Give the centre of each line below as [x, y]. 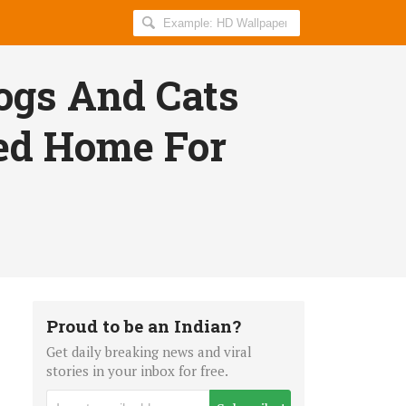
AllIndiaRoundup [195, 44]
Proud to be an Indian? [144, 325]
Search [158, 20]
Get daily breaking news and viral [149, 351]
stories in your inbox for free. [137, 370]
